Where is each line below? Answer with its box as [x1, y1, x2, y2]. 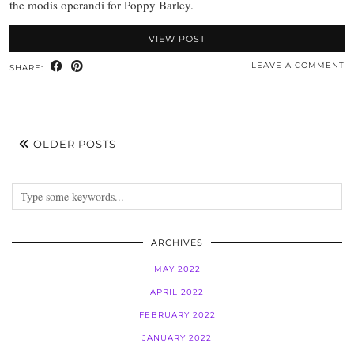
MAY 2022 [153, 263, 201, 274]
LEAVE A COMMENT [251, 59, 345, 70]
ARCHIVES [151, 236, 203, 248]
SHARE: [9, 62, 47, 73]
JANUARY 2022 [142, 332, 212, 343]
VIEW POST [149, 32, 205, 44]
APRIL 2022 [150, 286, 204, 297]
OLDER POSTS [30, 137, 116, 150]
